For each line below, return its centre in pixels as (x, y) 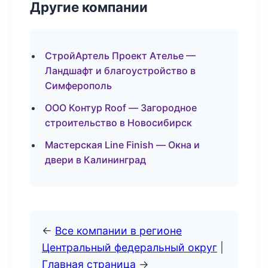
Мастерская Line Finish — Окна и (122, 145)
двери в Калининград (95, 160)
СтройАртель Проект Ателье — (120, 56)
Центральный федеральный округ (130, 247)
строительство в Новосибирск (118, 123)
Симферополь (78, 86)
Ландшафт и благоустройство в (120, 71)
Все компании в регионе (118, 231)
